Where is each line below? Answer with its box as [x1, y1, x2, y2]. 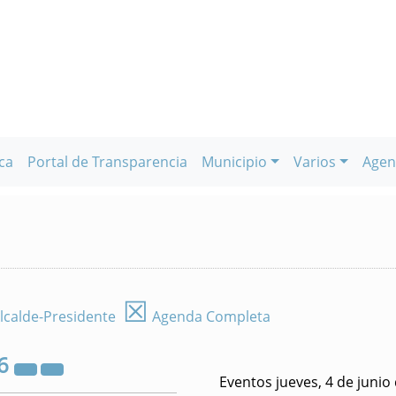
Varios [293, 152, 336, 171]
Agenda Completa [148, 307, 270, 326]
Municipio [202, 152, 268, 171]
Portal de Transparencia [27, 152, 188, 171]
